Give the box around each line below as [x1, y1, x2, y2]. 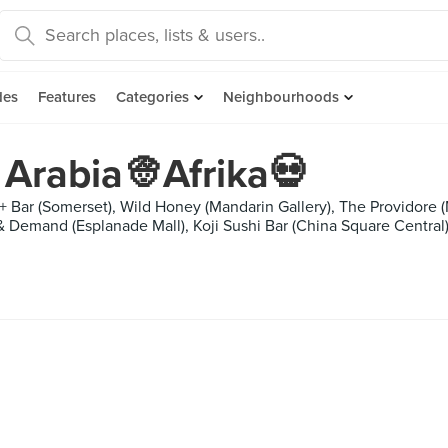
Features [38, 88, 96, 106]
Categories [116, 88, 189, 106]
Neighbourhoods [223, 88, 339, 106]
